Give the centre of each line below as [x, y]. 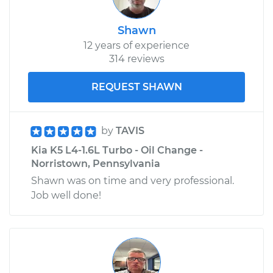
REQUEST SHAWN [136, 87]
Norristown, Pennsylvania [96, 163]
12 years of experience [136, 45]
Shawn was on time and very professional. [133, 180]
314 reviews [136, 58]
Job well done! [66, 195]
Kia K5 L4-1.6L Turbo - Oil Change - [117, 150]
